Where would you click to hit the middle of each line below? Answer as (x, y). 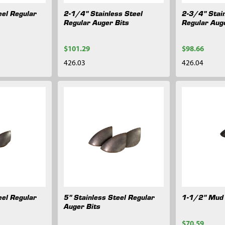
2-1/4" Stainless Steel (103, 13)
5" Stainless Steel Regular (109, 197)
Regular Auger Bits (97, 22)
